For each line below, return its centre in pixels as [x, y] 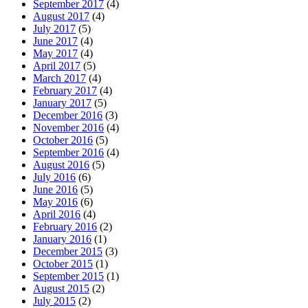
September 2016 [68, 152]
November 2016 [68, 127]
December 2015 [68, 251]
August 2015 [61, 288]
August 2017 [61, 16]
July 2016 [54, 177]
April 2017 [57, 65]
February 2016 [65, 226]
